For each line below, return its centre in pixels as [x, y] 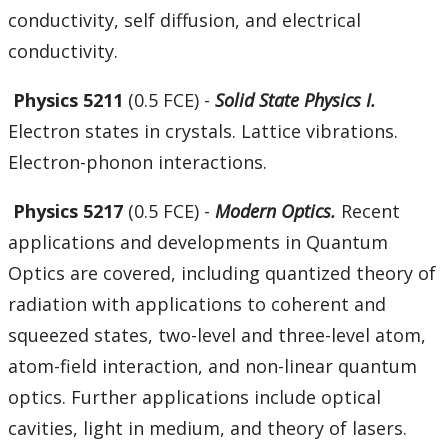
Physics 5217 [70, 211]
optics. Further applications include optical [194, 397]
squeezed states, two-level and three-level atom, [217, 335]
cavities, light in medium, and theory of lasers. [207, 428]
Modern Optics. [275, 211]
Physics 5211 [70, 100]
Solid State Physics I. [295, 100]
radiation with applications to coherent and [197, 304]
